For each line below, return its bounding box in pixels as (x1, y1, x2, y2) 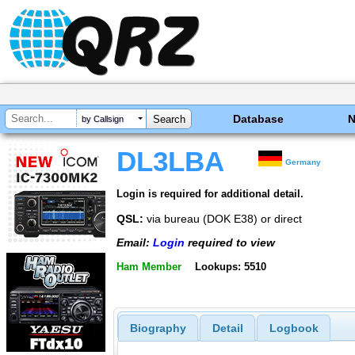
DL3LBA (116, 147, 224, 177)
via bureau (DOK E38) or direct (143, 212, 302, 225)
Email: (116, 236, 153, 250)
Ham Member (116, 260, 181, 273)
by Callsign (82, 114, 124, 124)
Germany (285, 158, 322, 166)
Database (233, 113, 284, 125)
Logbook (269, 322, 319, 335)
